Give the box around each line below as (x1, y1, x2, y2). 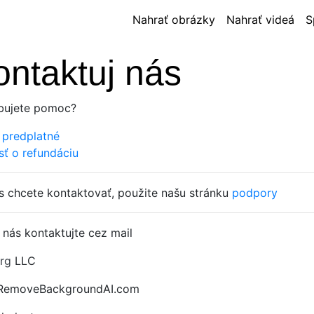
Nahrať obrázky (132, 13, 215, 27)
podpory (232, 186, 278, 200)
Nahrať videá (226, 13, 294, 27)
